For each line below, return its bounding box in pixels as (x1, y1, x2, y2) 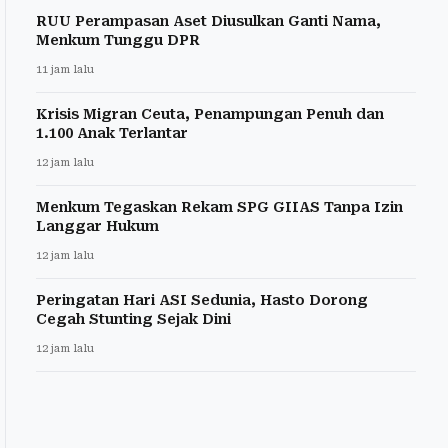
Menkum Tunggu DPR (36, 31, 200, 48)
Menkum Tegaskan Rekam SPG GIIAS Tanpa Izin (36, 198, 403, 215)
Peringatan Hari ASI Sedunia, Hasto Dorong (36, 291, 368, 308)
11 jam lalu (36, 62, 94, 76)
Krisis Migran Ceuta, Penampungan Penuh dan (36, 105, 384, 122)
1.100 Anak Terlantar (36, 124, 188, 141)
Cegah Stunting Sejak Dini (36, 310, 231, 327)
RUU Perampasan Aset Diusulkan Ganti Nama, (36, 12, 381, 29)
